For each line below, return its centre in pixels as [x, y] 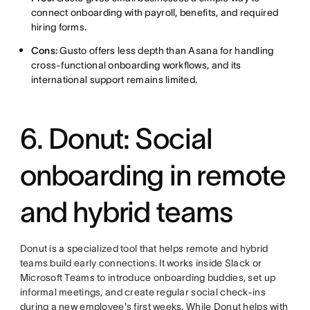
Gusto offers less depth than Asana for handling [166, 51]
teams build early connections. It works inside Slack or [141, 263]
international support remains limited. [114, 80]
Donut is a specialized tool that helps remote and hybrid [144, 249]
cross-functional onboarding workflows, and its [136, 65]
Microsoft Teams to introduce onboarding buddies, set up [148, 278]
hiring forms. [59, 27]
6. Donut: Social [116, 139]
